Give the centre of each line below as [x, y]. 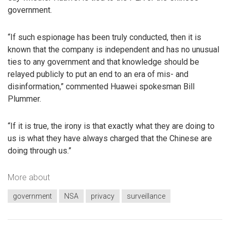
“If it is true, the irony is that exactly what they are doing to [111, 126]
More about [29, 177]
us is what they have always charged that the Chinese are [110, 139]
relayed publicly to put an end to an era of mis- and [98, 74]
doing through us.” [40, 151]
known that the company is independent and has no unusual [113, 50]
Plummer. [24, 99]
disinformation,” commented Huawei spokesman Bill [101, 87]
